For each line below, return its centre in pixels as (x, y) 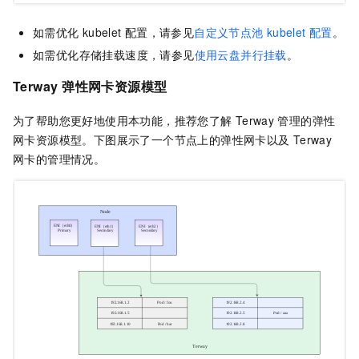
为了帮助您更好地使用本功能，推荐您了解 (123, 121)
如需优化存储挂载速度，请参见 (114, 55)
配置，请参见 (159, 32)
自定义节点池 (229, 32)
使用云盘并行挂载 (240, 55)
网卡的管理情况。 (59, 159)
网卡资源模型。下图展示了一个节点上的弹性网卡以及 (151, 140)
